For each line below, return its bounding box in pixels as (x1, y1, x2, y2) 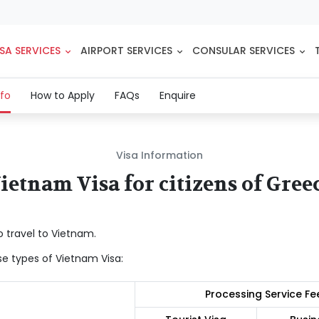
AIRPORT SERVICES (80, 43, 172, 58)
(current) (9, 87, 57, 102)
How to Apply (30, 88, 95, 103)
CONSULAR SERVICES (192, 43, 295, 58)
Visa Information (116, 147, 203, 162)
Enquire (159, 88, 196, 103)
